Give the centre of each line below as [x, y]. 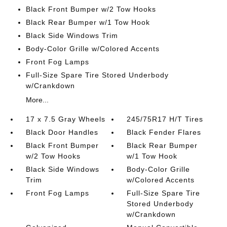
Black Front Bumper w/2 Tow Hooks [91, 9]
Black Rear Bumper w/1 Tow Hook [88, 22]
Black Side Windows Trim [72, 35]
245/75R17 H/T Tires [165, 119]
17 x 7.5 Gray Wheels [65, 119]
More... [37, 100]
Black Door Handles [62, 132]
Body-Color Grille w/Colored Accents [92, 49]
